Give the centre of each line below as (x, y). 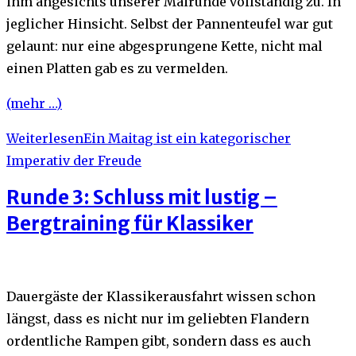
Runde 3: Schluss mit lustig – (142, 198)
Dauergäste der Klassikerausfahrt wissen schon (161, 296)
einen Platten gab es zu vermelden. (117, 68)
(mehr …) (34, 103)
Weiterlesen (45, 138)
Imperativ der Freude (74, 160)
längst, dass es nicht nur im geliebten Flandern (158, 318)
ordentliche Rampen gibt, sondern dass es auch (159, 341)
